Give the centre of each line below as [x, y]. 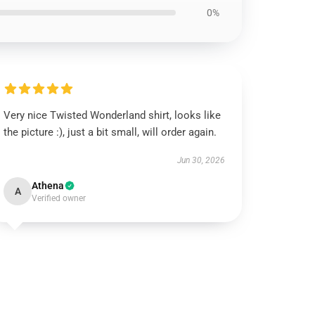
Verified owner [59, 198]
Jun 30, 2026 [201, 160]
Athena [48, 186]
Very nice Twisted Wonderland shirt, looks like [112, 115]
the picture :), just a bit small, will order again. [110, 132]
